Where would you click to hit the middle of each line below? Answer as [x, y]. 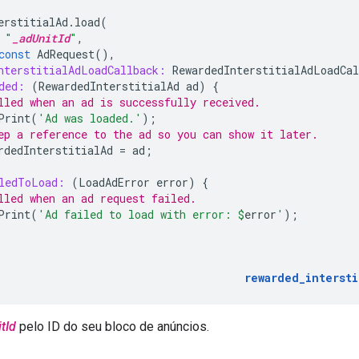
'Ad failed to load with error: [138, 214]
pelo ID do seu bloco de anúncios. [113, 326]
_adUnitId [41, 38]
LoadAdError [114, 182]
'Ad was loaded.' [90, 118]
